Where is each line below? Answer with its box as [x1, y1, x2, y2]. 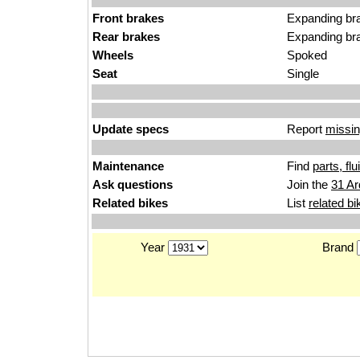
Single [287, 67, 319, 80]
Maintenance [92, 159, 164, 173]
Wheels [92, 48, 133, 62]
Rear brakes [92, 30, 160, 43]
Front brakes [92, 11, 164, 25]
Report [287, 122, 325, 136]
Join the [287, 178, 331, 191]
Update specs [92, 122, 169, 136]
